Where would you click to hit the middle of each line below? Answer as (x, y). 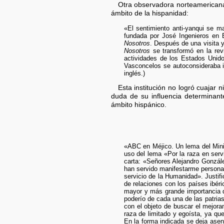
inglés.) (134, 73)
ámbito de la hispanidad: (150, 13)
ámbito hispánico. (139, 105)
